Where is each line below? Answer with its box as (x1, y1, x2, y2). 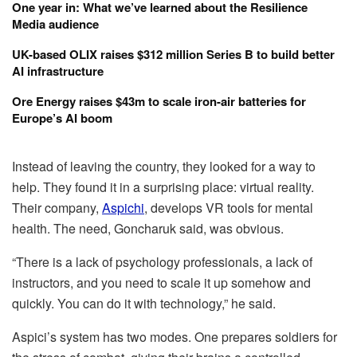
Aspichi (102, 198, 144, 218)
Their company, (12, 198, 102, 218)
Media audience (12, 15, 99, 33)
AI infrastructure (12, 62, 104, 80)
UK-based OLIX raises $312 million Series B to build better (12, 45, 335, 64)
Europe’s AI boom (12, 109, 112, 127)
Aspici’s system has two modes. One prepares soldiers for (12, 328, 337, 347)
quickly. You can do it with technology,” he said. (12, 294, 276, 313)
